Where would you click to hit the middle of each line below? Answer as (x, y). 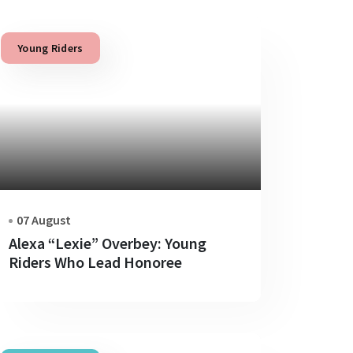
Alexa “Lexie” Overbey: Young (108, 243)
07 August (44, 219)
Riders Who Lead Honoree (95, 262)
